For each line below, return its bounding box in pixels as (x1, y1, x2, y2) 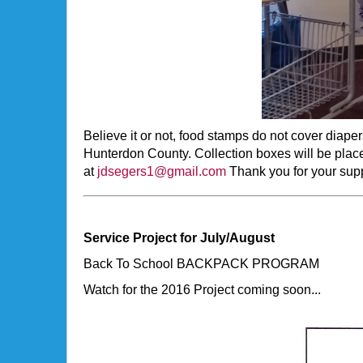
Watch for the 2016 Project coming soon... (83, 282, 321, 297)
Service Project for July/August (83, 230, 275, 245)
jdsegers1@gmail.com (97, 164, 226, 178)
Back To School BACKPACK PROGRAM (83, 256, 319, 271)
